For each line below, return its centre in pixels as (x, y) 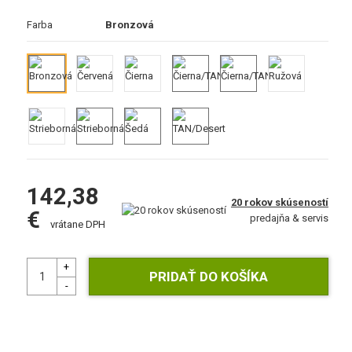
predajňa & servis (289, 218)
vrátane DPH (77, 224)
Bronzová (130, 25)
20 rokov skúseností (279, 202)
